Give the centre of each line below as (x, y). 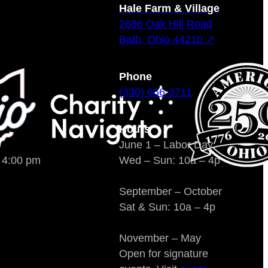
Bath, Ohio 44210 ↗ (167, 39)
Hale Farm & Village (169, 8)
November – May (160, 238)
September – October (170, 191)
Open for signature (163, 253)
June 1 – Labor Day (166, 144)
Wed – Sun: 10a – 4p (169, 160)
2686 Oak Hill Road (165, 24)
